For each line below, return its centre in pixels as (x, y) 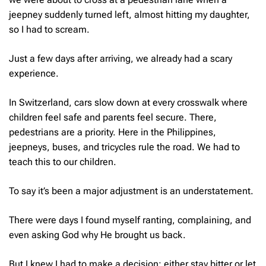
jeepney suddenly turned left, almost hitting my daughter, (129, 14)
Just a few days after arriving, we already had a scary (121, 58)
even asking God (45, 235)
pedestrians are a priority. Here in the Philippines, (113, 132)
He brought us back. (143, 235)
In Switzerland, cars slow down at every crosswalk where (128, 102)
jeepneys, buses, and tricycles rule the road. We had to (124, 147)
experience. (35, 73)
